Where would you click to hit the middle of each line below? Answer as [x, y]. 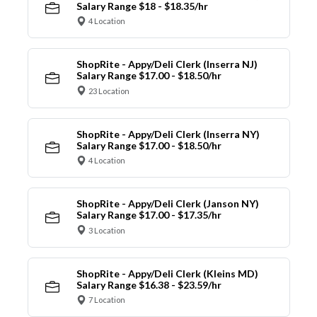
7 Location [107, 300]
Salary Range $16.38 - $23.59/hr [149, 284]
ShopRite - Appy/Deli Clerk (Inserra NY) [168, 134]
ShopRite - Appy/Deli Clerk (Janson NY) [167, 204]
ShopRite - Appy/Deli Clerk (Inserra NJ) [167, 64]
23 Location [109, 91]
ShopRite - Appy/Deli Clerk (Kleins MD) [167, 273]
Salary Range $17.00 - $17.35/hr [149, 215]
